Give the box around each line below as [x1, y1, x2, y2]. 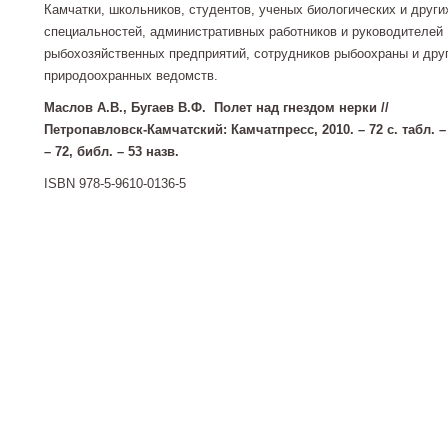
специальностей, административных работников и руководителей [44, 24, 443, 39]
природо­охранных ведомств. [44, 68, 218, 83]
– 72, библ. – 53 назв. [44, 144, 179, 159]
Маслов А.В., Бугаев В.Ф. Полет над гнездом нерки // [44, 100, 389, 115]
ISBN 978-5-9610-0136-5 [44, 176, 186, 191]
